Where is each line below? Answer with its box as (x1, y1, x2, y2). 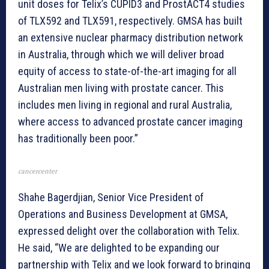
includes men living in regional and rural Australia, (18, 98, 232, 112)
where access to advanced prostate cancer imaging (18, 115, 243, 128)
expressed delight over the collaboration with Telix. (18, 225, 240, 238)
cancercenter (18, 167, 57, 176)
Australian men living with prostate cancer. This (18, 82, 224, 95)
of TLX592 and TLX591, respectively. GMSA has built (18, 14, 243, 28)
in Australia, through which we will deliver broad (18, 48, 224, 61)
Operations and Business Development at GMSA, (18, 208, 228, 221)
